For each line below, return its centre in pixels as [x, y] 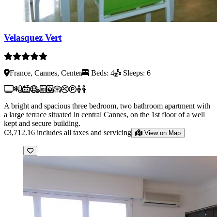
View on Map [163, 133]
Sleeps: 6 [136, 73]
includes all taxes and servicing [84, 132]
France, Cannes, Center [46, 73]
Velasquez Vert [33, 38]
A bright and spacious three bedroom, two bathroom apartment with [107, 106]
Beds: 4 [102, 73]
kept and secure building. [42, 123]
